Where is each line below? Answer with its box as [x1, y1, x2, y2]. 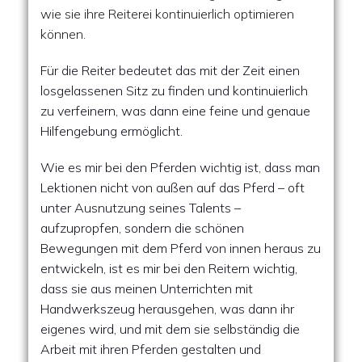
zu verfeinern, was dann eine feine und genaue [40, 103, 310, 119]
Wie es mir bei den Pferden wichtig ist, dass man [40, 159, 320, 175]
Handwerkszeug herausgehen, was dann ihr [40, 301, 294, 317]
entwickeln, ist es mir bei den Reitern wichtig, [40, 260, 297, 276]
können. [40, 26, 86, 42]
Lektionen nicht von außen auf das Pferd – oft [40, 179, 305, 196]
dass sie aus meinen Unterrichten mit [40, 280, 253, 297]
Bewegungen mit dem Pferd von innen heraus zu [40, 240, 321, 256]
